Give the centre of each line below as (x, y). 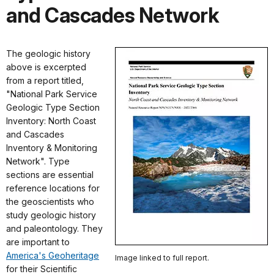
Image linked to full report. (162, 257)
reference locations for (53, 188)
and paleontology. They (54, 228)
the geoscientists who (50, 201)
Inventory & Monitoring (52, 147)
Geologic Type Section (53, 107)
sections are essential (50, 174)
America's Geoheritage (53, 255)
